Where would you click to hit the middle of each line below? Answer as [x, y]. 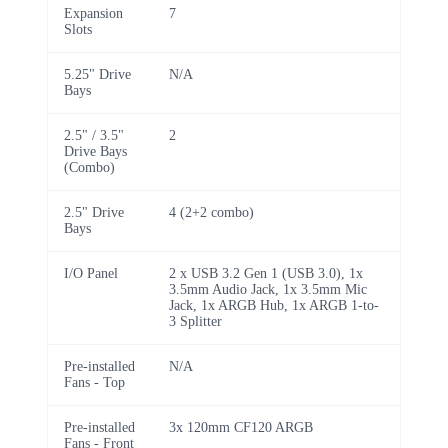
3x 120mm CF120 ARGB [241, 427]
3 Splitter [195, 321]
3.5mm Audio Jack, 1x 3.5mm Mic [268, 289]
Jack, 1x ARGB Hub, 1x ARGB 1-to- [274, 305]
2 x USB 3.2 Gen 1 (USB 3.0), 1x [266, 273]
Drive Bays [95, 151]
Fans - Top [94, 382]
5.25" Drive [97, 74]
